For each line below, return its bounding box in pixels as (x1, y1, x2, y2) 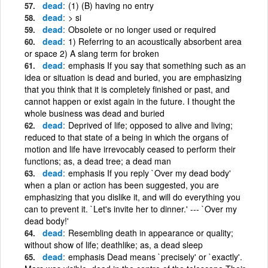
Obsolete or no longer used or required (68, 23, 216, 35)
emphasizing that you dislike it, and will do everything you (25, 190, 240, 203)
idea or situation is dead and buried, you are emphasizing (25, 71, 242, 83)
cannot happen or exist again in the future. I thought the (25, 95, 235, 107)
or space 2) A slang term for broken (25, 47, 159, 59)
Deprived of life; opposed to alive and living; (68, 118, 233, 131)
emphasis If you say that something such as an (68, 59, 246, 71)
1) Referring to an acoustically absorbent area (68, 35, 242, 47)
